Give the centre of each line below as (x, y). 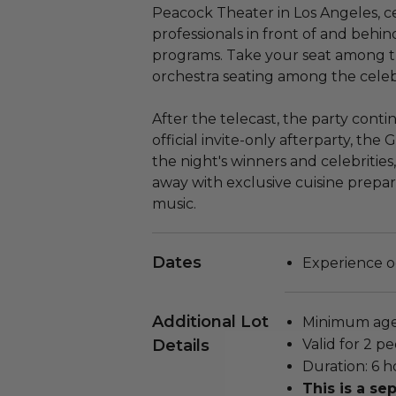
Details (181, 346)
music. (174, 204)
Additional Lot (210, 322)
